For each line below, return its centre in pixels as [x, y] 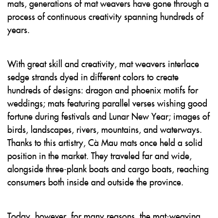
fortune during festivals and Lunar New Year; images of [109, 116]
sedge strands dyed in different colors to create [93, 77]
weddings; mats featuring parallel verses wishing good [107, 103]
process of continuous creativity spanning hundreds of [105, 16]
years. [18, 29]
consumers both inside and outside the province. [95, 182]
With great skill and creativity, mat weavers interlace [103, 64]
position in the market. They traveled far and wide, [100, 155]
